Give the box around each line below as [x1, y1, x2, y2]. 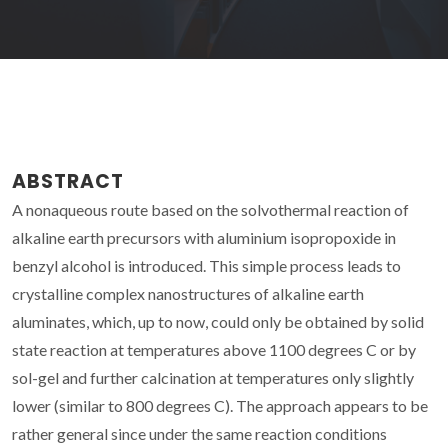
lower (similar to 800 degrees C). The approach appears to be [12, 395, 428, 415]
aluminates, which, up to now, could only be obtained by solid [12, 311, 424, 331]
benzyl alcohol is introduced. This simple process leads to [12, 255, 401, 275]
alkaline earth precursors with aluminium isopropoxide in [12, 227, 396, 247]
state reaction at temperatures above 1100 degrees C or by [12, 339, 416, 359]
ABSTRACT [12, 167, 124, 195]
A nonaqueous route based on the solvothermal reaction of [12, 199, 409, 219]
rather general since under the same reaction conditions [12, 423, 387, 443]
